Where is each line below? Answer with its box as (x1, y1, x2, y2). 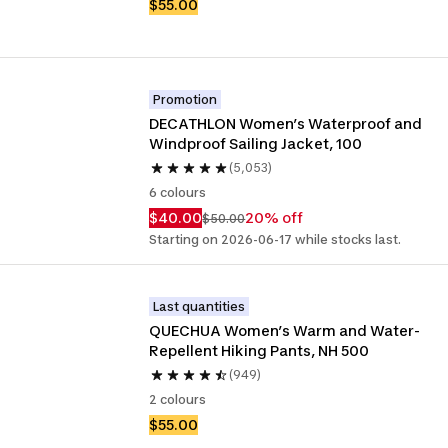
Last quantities (153, 299, 246, 314)
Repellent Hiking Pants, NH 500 (149, 342, 370, 359)
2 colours (149, 392, 207, 407)
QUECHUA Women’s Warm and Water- (149, 322, 421, 339)
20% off (245, 209, 304, 226)
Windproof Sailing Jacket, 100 (149, 135, 363, 152)
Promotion (153, 92, 218, 107)
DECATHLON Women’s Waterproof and (149, 115, 423, 132)
